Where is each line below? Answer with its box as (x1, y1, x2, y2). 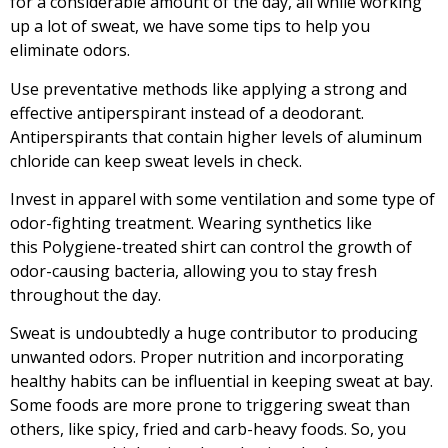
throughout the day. (10, 283, 161, 306)
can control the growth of (216, 235, 412, 258)
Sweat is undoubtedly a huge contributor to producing (10, 322, 418, 345)
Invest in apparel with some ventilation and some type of (10, 187, 435, 210)
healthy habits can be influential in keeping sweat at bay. (10, 370, 433, 393)
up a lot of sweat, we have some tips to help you (10, 15, 370, 38)
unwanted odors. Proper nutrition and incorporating (10, 346, 404, 369)
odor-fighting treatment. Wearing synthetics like (10, 211, 372, 234)
